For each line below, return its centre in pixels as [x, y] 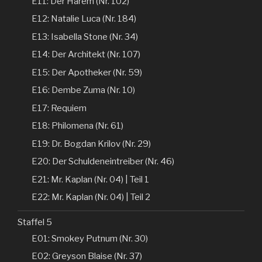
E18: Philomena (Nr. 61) [77, 126]
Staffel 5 [35, 222]
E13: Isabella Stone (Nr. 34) [85, 37]
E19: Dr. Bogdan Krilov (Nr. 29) [91, 144]
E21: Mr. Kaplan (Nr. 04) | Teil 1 [90, 179]
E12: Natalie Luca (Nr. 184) [84, 19]
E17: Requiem [59, 108]
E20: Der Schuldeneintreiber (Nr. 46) [103, 162]
